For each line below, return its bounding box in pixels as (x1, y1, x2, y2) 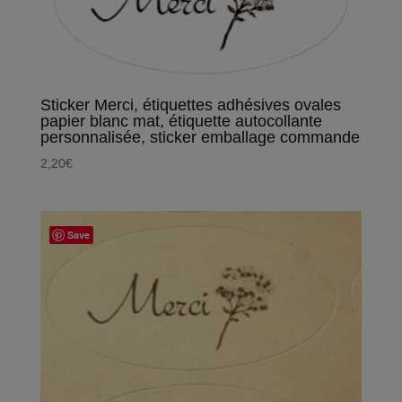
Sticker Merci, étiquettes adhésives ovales (39, 95, 341, 114)
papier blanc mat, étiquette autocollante (39, 111, 322, 130)
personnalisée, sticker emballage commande (39, 127, 360, 146)
